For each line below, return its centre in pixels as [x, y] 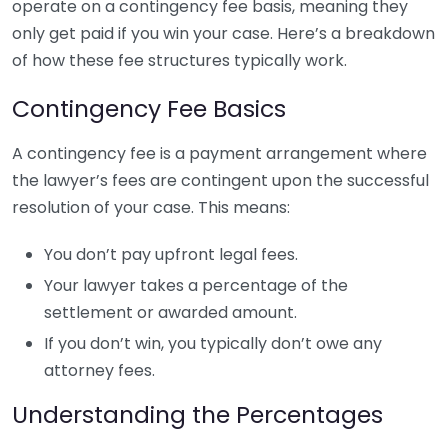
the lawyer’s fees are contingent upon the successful [220, 180]
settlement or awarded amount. [170, 312]
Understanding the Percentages [197, 414]
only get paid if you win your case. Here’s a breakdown [223, 33]
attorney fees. [99, 370]
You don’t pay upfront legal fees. [171, 254]
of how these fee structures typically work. [179, 60]
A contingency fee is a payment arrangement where [219, 153]
